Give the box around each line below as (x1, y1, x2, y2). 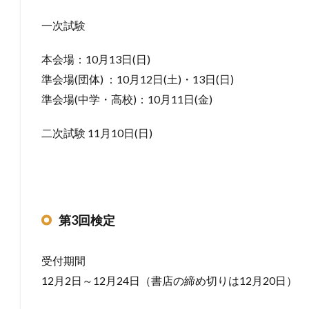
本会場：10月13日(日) (41, 52, 150, 66)
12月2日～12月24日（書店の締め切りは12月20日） (41, 273, 297, 287)
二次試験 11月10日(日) (41, 126, 152, 139)
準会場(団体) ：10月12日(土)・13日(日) (41, 72, 234, 86)
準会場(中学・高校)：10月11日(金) (41, 92, 212, 106)
